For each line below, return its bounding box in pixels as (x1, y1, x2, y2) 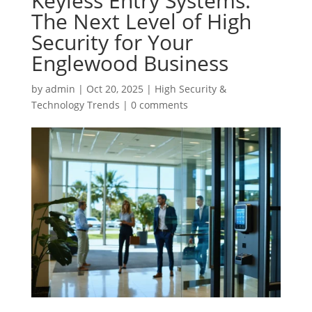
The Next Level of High (31, 6, 251, 36)
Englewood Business (31, 48, 228, 77)
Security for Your (31, 27, 193, 56)
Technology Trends (31, 97, 120, 111)
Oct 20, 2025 (86, 81, 143, 95)
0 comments (130, 97, 188, 111)
